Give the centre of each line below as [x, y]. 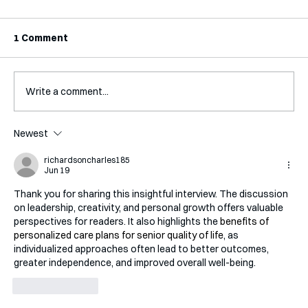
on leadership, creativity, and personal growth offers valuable [150, 208]
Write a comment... [67, 91]
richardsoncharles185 [87, 160]
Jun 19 [57, 170]
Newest [31, 134]
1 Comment [41, 38]
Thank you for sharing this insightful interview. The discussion [152, 194]
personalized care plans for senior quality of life [119, 235]
